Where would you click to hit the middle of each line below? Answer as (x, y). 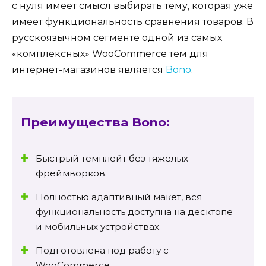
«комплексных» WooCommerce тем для (110, 53)
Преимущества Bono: (95, 122)
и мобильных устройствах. (98, 227)
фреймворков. (71, 173)
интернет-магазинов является (89, 69)
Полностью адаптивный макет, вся (119, 197)
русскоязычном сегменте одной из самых (117, 37)
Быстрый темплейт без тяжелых (112, 159)
